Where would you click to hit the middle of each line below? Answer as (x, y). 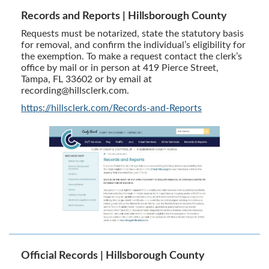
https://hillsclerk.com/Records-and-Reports (111, 108)
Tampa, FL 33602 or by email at (86, 79)
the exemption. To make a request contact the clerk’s (131, 56)
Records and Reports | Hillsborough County (124, 16)
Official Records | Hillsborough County (113, 255)
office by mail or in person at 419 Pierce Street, (120, 68)
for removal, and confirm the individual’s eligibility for (133, 45)
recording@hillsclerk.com (74, 90)
